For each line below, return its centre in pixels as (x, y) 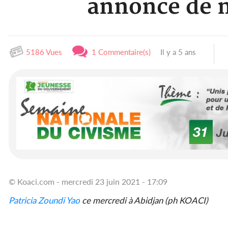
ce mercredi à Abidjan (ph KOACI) (144, 200)
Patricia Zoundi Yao (44, 200)
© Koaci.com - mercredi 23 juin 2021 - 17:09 (88, 181)
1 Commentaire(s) (119, 52)
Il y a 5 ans (177, 52)
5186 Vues (43, 52)
